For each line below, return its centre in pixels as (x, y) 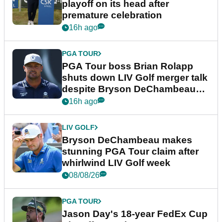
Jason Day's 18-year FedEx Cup (135, 214)
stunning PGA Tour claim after (130, 152)
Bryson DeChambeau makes (127, 140)
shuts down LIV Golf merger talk (135, 78)
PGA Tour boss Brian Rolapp (128, 66)
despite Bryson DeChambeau (129, 89)
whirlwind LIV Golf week (116, 163)
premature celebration (112, 15)
